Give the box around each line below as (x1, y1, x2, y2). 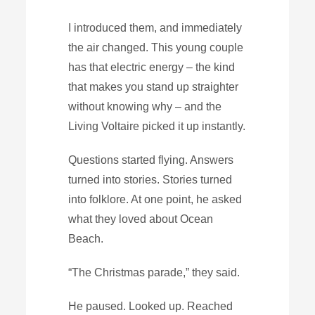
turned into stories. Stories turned (68, 173, 233, 186)
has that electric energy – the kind (68, 60, 236, 73)
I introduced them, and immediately (68, 21, 243, 34)
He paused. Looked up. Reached (68, 300, 233, 312)
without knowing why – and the (68, 100, 222, 112)
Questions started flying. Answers (68, 153, 234, 166)
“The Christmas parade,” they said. (68, 266, 240, 278)
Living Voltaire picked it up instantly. (68, 120, 246, 132)
